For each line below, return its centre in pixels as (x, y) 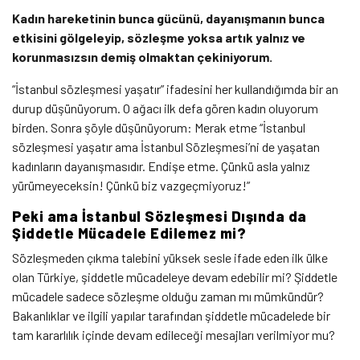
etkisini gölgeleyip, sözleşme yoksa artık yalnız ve (159, 37)
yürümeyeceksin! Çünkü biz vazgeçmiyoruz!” (131, 185)
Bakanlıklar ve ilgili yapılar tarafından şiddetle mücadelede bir (171, 315)
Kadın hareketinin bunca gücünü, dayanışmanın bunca (168, 18)
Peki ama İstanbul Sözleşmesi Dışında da (160, 216)
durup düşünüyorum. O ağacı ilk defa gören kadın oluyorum (165, 108)
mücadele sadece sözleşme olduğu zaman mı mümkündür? (168, 296)
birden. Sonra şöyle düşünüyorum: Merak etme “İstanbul (159, 127)
